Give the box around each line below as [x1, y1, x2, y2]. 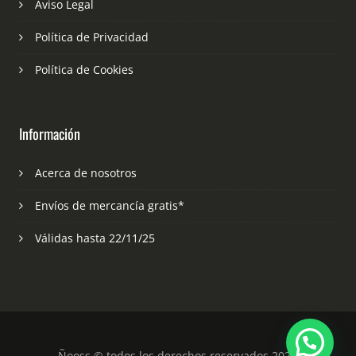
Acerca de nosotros [34, 165, 137, 181]
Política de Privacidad [34, 29, 149, 45]
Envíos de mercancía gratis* [34, 198, 184, 214]
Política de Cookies [34, 62, 133, 78]
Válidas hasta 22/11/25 [34, 230, 155, 246]
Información [18, 123, 80, 145]
